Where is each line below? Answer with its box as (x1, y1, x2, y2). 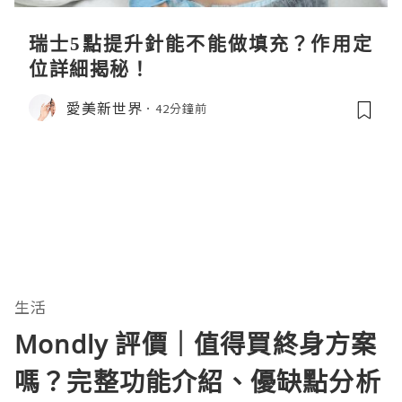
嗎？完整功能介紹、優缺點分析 (14, 364, 381, 398)
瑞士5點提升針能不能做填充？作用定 (29, 31, 373, 56)
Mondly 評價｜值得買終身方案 (14, 327, 378, 361)
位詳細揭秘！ (29, 56, 150, 81)
